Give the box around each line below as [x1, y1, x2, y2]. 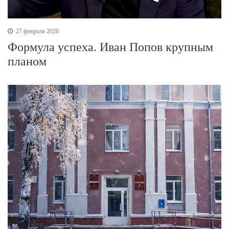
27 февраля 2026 [14, 27, 59, 35]
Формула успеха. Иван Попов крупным [8, 40, 213, 54]
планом [8, 54, 47, 68]
